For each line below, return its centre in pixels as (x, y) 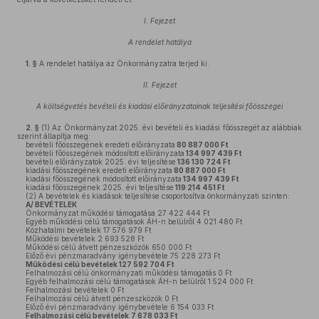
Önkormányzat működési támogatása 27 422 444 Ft (117, 213)
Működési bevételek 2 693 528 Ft (85, 239)
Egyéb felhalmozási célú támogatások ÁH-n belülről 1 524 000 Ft (139, 281)
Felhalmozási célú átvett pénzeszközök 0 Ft (102, 298)
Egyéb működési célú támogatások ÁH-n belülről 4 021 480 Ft (134, 221)
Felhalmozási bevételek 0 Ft (75, 290)
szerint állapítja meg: (54, 136)
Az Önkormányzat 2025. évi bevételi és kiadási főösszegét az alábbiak (176, 127)
